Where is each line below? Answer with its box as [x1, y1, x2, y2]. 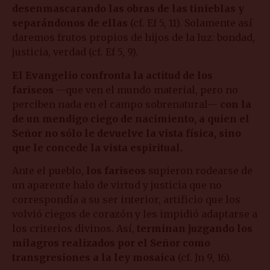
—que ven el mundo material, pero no [54, 83, 238, 96]
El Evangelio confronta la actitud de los [12, 69, 213, 81]
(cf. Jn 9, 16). [175, 251, 231, 264]
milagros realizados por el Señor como [12, 237, 210, 250]
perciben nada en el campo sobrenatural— [12, 98, 220, 110]
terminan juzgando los [137, 222, 253, 235]
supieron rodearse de [146, 165, 253, 177]
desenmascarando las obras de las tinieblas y [12, 2, 244, 15]
